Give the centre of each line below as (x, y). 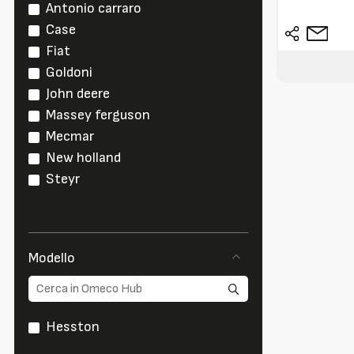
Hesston (73, 327)
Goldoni (69, 73)
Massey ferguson (98, 115)
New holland (83, 158)
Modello (52, 258)
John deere (78, 94)
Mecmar (70, 137)
